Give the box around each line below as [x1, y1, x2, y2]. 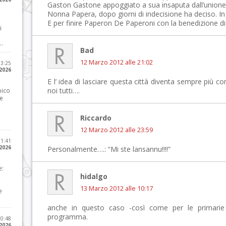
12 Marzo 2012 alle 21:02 [80, 58, 153, 67]
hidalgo [80, 172, 107, 181]
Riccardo [80, 113, 111, 123]
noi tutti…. [47, 86, 80, 95]
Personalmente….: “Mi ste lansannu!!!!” [47, 144, 171, 154]
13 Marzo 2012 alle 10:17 [80, 184, 153, 193]
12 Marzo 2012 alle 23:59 [80, 126, 153, 134]
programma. [47, 212, 88, 221]
